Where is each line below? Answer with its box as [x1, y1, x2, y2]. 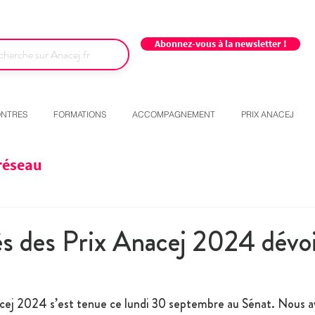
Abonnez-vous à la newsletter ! [154, 37, 287, 50]
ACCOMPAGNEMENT [132, 109, 215, 120]
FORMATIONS [53, 109, 106, 120]
